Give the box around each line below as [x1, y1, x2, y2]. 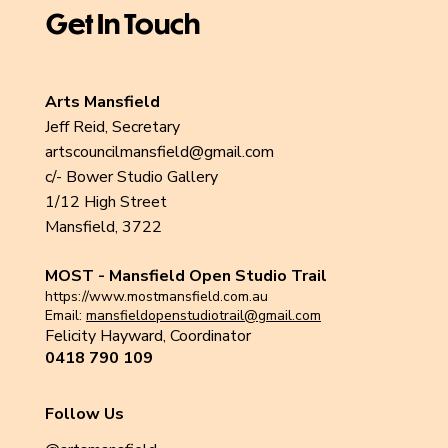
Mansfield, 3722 [44, 216, 162, 238]
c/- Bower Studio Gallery [44, 166, 222, 188]
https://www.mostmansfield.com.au [44, 287, 268, 306]
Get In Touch [45, 6, 200, 40]
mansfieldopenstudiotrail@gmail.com [85, 306, 321, 325]
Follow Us [44, 403, 128, 425]
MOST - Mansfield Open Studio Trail [44, 265, 327, 287]
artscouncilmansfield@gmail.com [44, 141, 274, 163]
